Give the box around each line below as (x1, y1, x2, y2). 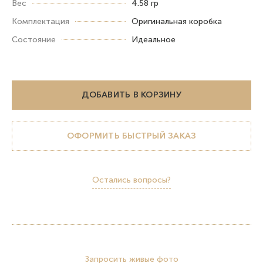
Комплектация (12, 16, 69, 26)
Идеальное (131, 34, 176, 45)
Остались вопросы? (92, 174, 171, 185)
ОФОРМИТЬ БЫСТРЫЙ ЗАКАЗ (66, 130, 197, 141)
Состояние (12, 34, 56, 45)
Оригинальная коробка (131, 16, 222, 26)
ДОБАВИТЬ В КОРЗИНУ (82, 89, 181, 100)
